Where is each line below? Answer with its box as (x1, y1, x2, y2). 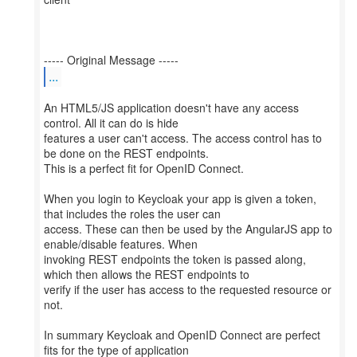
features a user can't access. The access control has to (44, 130, 322, 146)
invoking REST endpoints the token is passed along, (44, 251, 306, 267)
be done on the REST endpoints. (44, 145, 209, 161)
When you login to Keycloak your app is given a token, (44, 190, 316, 206)
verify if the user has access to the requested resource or (44, 281, 331, 297)
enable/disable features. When (44, 236, 198, 252)
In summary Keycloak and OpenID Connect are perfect (44, 327, 320, 343)
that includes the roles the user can (44, 206, 221, 222)
